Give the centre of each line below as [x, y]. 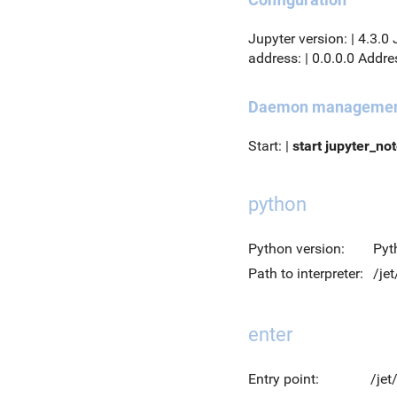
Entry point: [284, 379]
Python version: [296, 249]
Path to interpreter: [306, 273]
